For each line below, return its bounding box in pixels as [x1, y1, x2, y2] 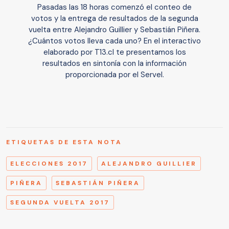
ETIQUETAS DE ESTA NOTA [6, 138, 122, 146]
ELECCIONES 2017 [10, 159, 88, 168]
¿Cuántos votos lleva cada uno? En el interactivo [28, 35, 201, 46]
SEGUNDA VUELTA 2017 [10, 198, 110, 207]
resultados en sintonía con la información [42, 58, 187, 68]
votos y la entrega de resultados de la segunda [31, 13, 198, 24]
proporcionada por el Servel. [65, 69, 164, 80]
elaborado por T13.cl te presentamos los [43, 47, 186, 57]
